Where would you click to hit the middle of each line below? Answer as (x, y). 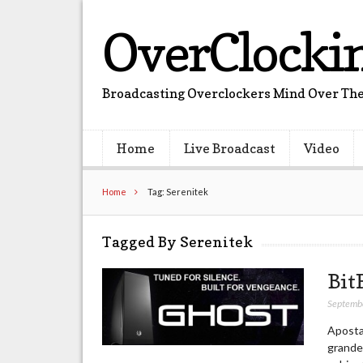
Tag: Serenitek (177, 191)
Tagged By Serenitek (178, 241)
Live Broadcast (229, 149)
